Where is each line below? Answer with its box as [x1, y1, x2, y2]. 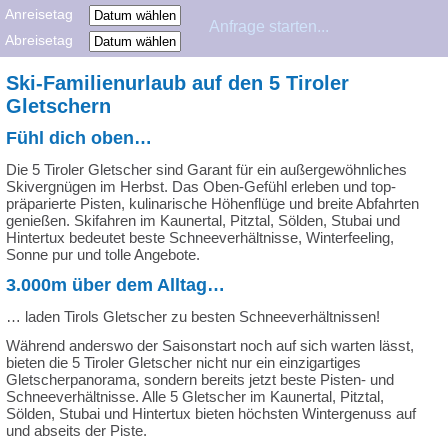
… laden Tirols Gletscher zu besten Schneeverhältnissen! [6, 308, 380, 325]
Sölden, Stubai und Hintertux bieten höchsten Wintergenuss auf [6, 405, 416, 422]
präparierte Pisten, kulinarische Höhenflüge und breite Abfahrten [6, 195, 419, 212]
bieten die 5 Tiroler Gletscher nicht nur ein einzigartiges [6, 354, 361, 371]
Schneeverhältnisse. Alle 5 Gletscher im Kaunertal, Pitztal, [6, 388, 384, 405]
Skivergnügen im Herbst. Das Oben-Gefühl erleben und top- [6, 178, 396, 195]
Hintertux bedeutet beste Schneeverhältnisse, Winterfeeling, [6, 229, 394, 246]
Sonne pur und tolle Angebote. [6, 246, 200, 263]
